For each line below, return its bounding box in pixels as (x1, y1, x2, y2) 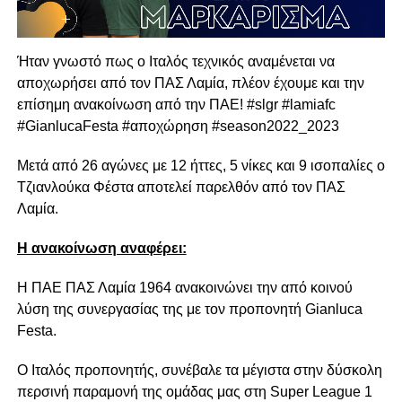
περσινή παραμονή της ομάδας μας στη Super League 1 (16, 384, 372, 400)
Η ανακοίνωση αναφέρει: (16, 240, 187, 257)
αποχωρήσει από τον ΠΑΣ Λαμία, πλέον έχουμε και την (16, 75, 364, 92)
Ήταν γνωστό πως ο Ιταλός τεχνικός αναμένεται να (16, 54, 335, 70)
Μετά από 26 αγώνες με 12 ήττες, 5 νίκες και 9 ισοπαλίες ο (16, 158, 385, 174)
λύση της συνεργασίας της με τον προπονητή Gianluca (16, 301, 363, 318)
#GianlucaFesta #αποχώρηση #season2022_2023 (16, 118, 339, 135)
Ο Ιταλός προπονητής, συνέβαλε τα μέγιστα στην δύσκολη (16, 363, 382, 379)
